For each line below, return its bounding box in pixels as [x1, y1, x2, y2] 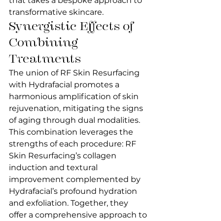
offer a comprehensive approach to [9, 210, 149, 220]
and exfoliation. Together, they [9, 198, 130, 208]
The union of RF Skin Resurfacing [9, 68, 142, 77]
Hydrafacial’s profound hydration [9, 186, 139, 196]
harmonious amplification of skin [9, 92, 141, 101]
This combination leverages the [9, 127, 135, 137]
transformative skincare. [9, 7, 104, 17]
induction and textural [9, 163, 100, 172]
